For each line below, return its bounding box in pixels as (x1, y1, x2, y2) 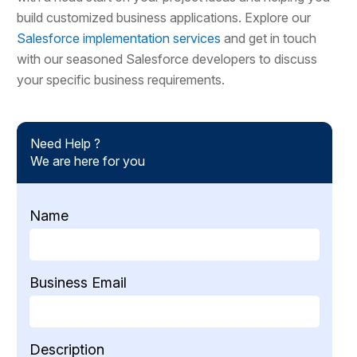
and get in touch (221, 29, 317, 46)
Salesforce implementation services (17, 29, 222, 46)
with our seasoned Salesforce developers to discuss (17, 50, 318, 67)
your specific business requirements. (17, 71, 226, 88)
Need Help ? (30, 135, 101, 151)
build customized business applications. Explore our (17, 9, 312, 25)
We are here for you (30, 152, 146, 169)
